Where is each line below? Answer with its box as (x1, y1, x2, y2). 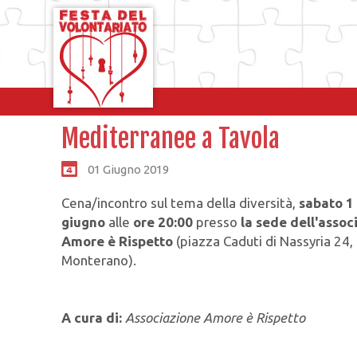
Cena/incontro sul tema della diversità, (61, 194, 300, 210)
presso (193, 214, 238, 229)
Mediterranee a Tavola (61, 123, 280, 155)
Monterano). (61, 252, 137, 268)
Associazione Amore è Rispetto (125, 309, 306, 325)
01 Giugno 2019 (85, 162, 170, 176)
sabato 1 (299, 194, 355, 210)
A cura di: (61, 309, 123, 325)
